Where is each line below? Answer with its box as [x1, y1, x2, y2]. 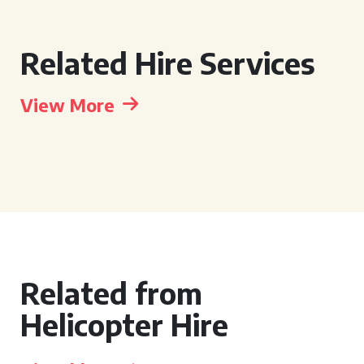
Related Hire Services [20, 45, 315, 81]
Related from [20, 275, 202, 311]
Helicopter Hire [20, 306, 228, 343]
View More [20, 93, 115, 116]
